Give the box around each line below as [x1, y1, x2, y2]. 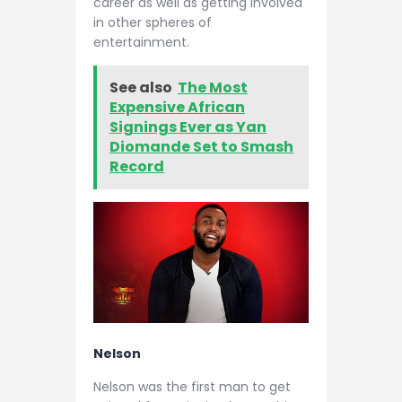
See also [109, 77, 172, 99]
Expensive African [109, 97, 245, 118]
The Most [178, 77, 248, 99]
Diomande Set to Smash [109, 136, 293, 158]
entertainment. [93, 32, 189, 51]
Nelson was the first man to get [93, 377, 291, 396]
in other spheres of [93, 13, 212, 31]
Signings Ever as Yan [109, 117, 267, 138]
